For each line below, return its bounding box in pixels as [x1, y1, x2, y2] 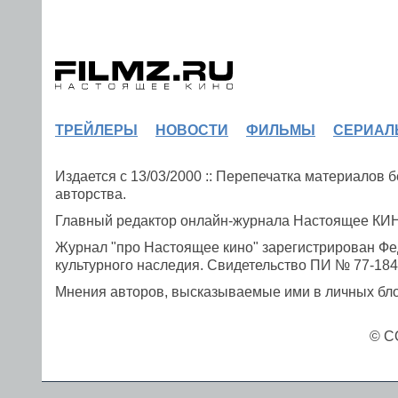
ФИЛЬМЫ [246, 123, 315, 138]
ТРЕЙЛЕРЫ [55, 123, 138, 138]
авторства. [55, 187, 126, 202]
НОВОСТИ [155, 123, 228, 138]
